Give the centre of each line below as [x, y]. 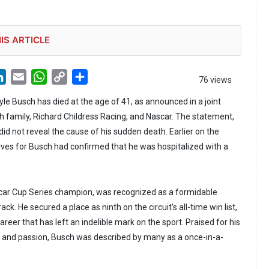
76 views [215, 80]
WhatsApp [68, 76]
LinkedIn [24, 76]
